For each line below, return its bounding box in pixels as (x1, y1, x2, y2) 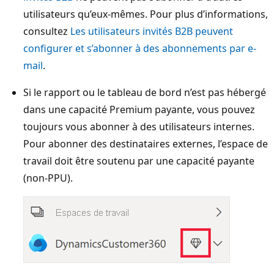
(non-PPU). (23, 171, 73, 185)
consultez (23, 24, 70, 38)
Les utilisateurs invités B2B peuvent (70, 24, 233, 38)
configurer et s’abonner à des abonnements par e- (23, 41, 256, 55)
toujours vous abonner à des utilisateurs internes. (23, 119, 254, 133)
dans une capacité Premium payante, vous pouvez (23, 102, 255, 116)
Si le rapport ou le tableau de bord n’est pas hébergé (23, 85, 266, 99)
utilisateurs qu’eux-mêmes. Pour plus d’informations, (23, 7, 268, 21)
